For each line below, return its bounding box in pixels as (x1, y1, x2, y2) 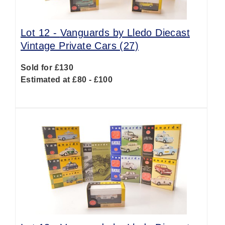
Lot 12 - (21, 27, 60, 38)
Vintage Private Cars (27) (21, 40, 139, 51)
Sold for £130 (21, 63, 74, 72)
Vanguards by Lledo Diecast (60, 27, 190, 38)
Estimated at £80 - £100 (21, 75, 113, 84)
